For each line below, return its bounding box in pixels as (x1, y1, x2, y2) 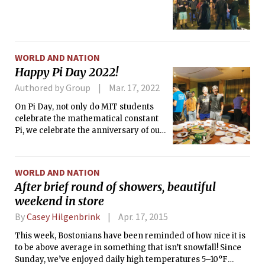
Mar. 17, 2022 (108, 81, 160, 93)
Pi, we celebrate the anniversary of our (15, 125, 163, 135)
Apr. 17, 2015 (118, 211, 168, 223)
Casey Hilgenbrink (27, 211, 100, 223)
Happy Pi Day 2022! (15, 65, 118, 80)
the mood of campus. (15, 172, 96, 183)
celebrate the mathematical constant (15, 113, 159, 124)
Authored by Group (15, 81, 92, 93)
